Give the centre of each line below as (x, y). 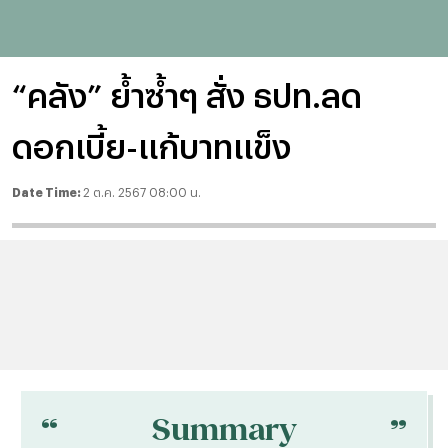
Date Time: (47, 192)
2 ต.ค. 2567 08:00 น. (142, 192)
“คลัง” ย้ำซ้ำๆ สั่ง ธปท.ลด (187, 94)
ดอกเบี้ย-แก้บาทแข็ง (151, 145)
